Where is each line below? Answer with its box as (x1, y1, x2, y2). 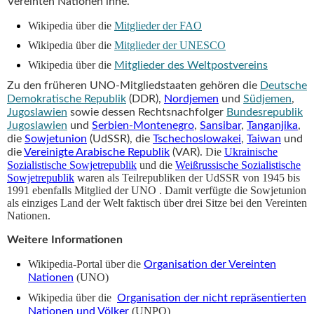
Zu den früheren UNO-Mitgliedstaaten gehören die (7, 79, 260, 91)
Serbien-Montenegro (92, 119, 194, 131)
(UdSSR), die (87, 132, 153, 144)
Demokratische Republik (7, 93, 126, 104)
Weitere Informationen (7, 233, 123, 245)
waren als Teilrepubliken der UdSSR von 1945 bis (74, 171, 300, 184)
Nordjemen (164, 93, 219, 104)
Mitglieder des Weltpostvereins (114, 59, 268, 71)
